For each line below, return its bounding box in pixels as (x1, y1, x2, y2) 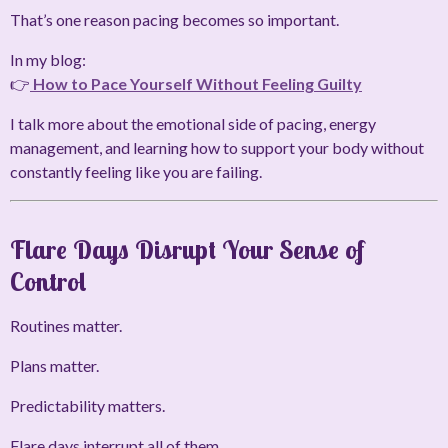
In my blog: (10, 50, 86, 70)
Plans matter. (10, 356, 99, 376)
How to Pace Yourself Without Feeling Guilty (33, 74, 362, 94)
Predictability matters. (10, 396, 165, 416)
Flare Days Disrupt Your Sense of (10, 233, 364, 267)
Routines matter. (10, 316, 122, 336)
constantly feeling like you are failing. (10, 162, 262, 182)
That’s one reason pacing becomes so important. (10, 10, 339, 30)
